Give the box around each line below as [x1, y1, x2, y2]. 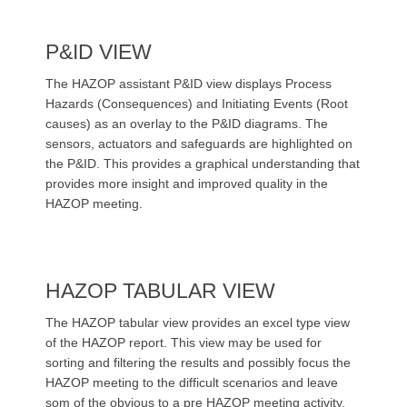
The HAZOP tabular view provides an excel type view [45, 314, 350, 330]
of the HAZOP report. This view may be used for [45, 334, 322, 350]
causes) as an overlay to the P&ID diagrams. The [45, 115, 328, 131]
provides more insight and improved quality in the [45, 175, 328, 191]
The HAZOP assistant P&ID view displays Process [45, 75, 332, 91]
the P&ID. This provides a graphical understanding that [45, 155, 360, 171]
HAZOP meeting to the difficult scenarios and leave [45, 374, 338, 390]
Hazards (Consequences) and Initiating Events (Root [45, 95, 348, 111]
